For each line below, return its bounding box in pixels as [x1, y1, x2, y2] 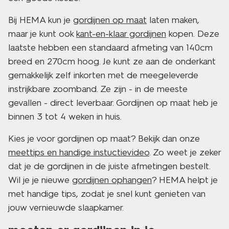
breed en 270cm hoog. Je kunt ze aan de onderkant [8, 56, 216, 67]
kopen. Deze [166, 28, 219, 39]
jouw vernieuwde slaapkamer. [8, 202, 124, 213]
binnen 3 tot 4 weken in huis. [8, 111, 122, 122]
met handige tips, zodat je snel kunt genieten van [8, 188, 205, 199]
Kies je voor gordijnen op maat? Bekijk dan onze [8, 133, 200, 144]
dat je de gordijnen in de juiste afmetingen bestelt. [8, 161, 211, 172]
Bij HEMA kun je [8, 14, 73, 26]
